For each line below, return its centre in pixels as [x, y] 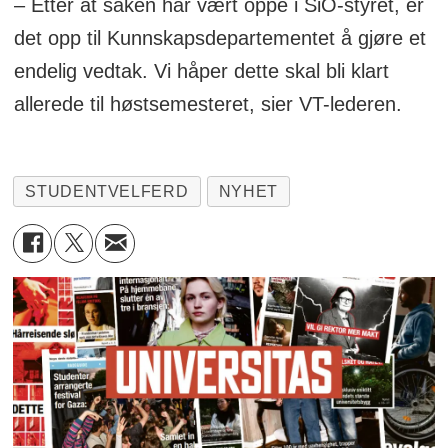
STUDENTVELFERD [107, 192]
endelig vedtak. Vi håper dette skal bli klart [201, 71]
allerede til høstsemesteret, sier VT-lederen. [207, 104]
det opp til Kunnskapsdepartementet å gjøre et [219, 38]
